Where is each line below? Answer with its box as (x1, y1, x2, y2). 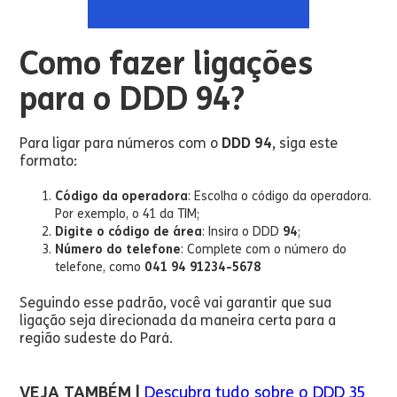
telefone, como (55, 260, 145, 275)
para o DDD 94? (19, 79, 245, 119)
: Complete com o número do (181, 242, 347, 257)
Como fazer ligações (19, 43, 314, 83)
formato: (19, 152, 78, 169)
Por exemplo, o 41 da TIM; (55, 206, 200, 222)
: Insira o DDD (202, 224, 284, 239)
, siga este (272, 135, 339, 152)
